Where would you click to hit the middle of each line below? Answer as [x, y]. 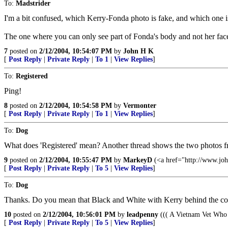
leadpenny [142, 215]
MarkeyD [138, 160]
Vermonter [140, 106]
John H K [138, 51]
